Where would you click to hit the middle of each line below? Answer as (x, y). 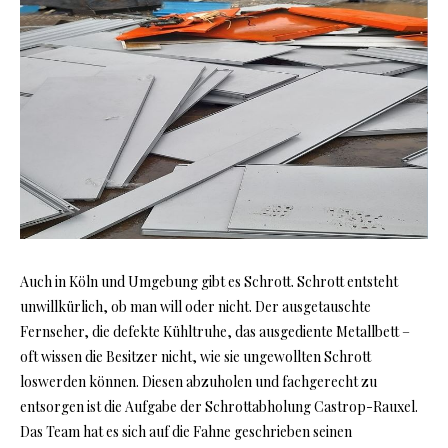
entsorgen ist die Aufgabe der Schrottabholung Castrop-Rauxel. (219, 407)
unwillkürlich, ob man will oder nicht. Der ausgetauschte (195, 307)
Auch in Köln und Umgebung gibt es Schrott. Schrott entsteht (209, 282)
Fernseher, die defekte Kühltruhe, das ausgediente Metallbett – (215, 332)
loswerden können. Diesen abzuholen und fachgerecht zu (198, 382)
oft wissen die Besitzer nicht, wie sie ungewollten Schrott (195, 357)
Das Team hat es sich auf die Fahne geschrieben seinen (186, 432)
